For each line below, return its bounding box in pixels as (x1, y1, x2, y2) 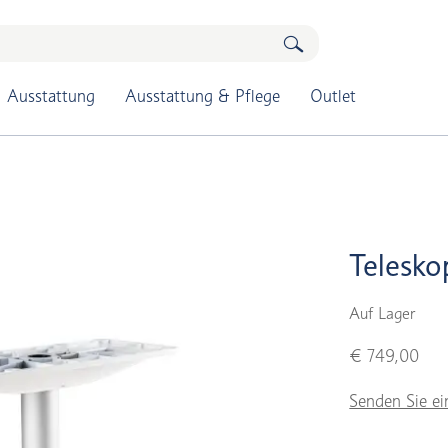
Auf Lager (349, 304, 416, 323)
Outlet (309, 86, 356, 106)
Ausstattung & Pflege (124, 86, 280, 106)
